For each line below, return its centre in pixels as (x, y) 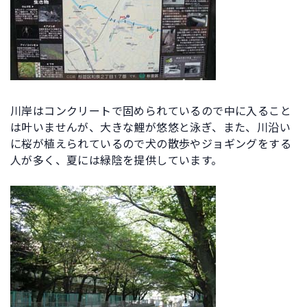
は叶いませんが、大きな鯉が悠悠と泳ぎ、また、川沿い (150, 128)
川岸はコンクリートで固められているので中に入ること (151, 111)
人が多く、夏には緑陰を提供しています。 (116, 161)
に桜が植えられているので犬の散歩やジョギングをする (151, 144)
